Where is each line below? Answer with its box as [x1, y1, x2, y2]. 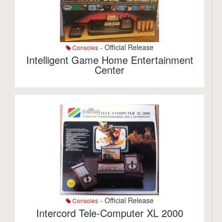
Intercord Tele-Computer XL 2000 [36, 206, 183, 220]
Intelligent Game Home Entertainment [26, 53, 193, 67]
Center [95, 62, 125, 77]
